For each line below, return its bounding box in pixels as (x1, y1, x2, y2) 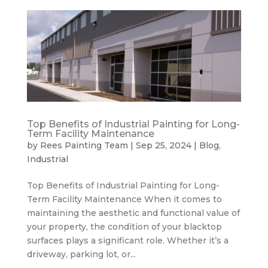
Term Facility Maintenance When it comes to (26, 194, 222, 205)
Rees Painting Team (39, 140, 128, 151)
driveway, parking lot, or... (26, 249, 136, 260)
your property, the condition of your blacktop (26, 221, 222, 233)
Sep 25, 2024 (135, 140, 191, 151)
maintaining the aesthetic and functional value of (26, 208, 240, 219)
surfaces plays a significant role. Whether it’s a (26, 235, 229, 246)
